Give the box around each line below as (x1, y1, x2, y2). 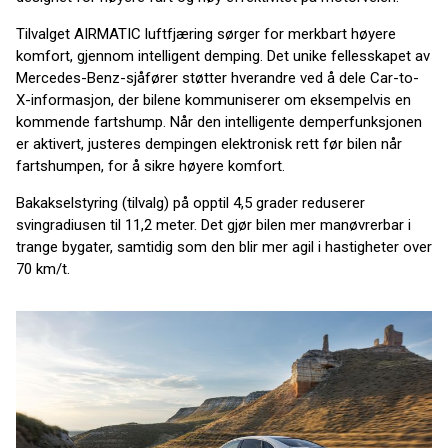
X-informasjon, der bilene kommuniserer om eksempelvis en (16, 90, 411, 109)
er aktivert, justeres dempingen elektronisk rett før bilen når (16, 134, 402, 153)
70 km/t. (16, 259, 70, 278)
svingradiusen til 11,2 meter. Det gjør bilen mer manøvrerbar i (16, 215, 411, 234)
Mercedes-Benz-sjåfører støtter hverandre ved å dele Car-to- (16, 68, 419, 87)
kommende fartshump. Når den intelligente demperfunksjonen (16, 112, 422, 131)
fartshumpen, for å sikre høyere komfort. (16, 156, 285, 175)
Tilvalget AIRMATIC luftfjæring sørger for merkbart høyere (16, 24, 396, 43)
